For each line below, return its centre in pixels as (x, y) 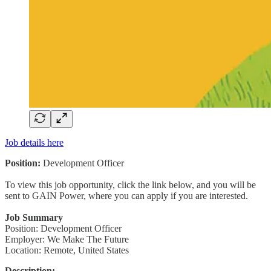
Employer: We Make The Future (67, 239)
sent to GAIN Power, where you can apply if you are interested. (126, 195)
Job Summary (34, 217)
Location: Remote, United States (67, 250)
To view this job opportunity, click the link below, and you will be (130, 184)
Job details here (34, 142)
